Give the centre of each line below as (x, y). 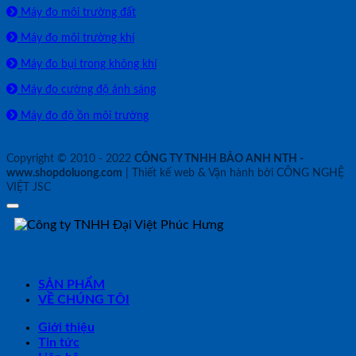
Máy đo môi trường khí (76, 38)
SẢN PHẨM (72, 284)
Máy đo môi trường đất (77, 12)
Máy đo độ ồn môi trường (83, 115)
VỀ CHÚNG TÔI (84, 299)
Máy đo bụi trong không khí (87, 64)
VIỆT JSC (29, 187)
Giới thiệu (66, 327)
